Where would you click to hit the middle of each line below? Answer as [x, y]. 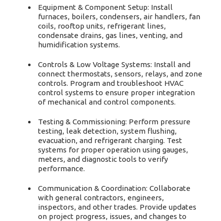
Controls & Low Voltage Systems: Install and [114, 64]
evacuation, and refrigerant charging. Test [110, 140]
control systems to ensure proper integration [117, 92]
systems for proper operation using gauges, [113, 149]
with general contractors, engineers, [101, 197]
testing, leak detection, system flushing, [108, 131]
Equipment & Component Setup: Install [106, 7]
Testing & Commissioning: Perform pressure [114, 121]
